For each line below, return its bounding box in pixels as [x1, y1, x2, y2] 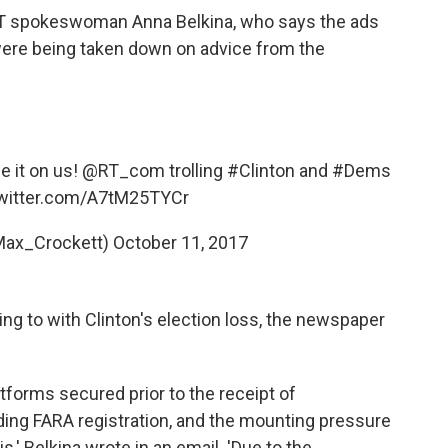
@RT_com [81, 160, 165, 181]
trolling [164, 160, 227, 181]
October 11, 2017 [112, 232, 248, 253]
